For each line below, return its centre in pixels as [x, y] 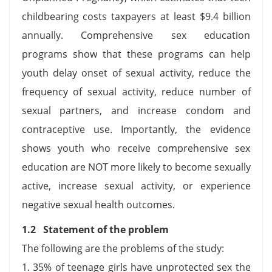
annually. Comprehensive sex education [136, 35]
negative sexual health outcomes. [103, 204]
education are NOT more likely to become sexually [136, 167]
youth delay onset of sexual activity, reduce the [136, 73]
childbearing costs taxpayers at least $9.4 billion [136, 16]
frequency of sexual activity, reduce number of [136, 91]
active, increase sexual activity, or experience [136, 185]
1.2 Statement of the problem [95, 229]
